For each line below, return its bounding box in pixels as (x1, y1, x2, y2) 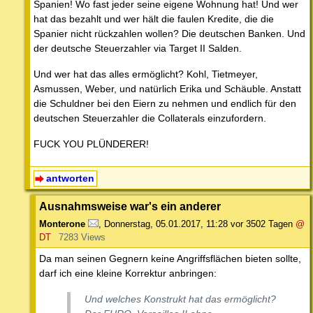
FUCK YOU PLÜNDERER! (34, 138, 149, 150)
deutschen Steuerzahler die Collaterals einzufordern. (34, 112, 266, 124)
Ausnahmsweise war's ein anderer (39, 199, 221, 212)
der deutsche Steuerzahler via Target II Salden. (34, 42, 242, 54)
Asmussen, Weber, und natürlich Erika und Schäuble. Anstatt (34, 82, 301, 94)
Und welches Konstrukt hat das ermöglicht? (85, 293, 276, 305)
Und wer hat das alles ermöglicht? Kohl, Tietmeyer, (34, 68, 258, 80)
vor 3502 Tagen (231, 218, 293, 229)
